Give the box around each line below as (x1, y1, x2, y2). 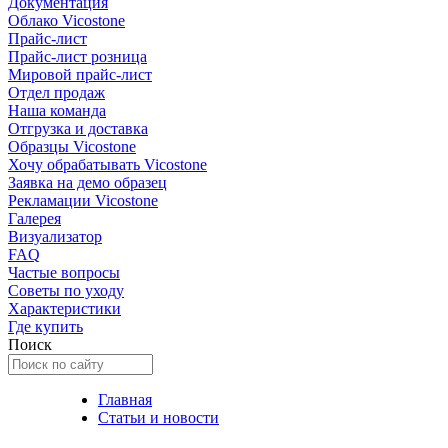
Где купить (8, 318, 83, 335)
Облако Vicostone (8, 12, 125, 29)
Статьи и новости (98, 409, 219, 426)
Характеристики (8, 300, 121, 317)
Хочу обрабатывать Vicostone (8, 156, 207, 173)
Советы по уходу (8, 282, 124, 299)
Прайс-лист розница (8, 48, 147, 65)
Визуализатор (8, 228, 102, 245)
